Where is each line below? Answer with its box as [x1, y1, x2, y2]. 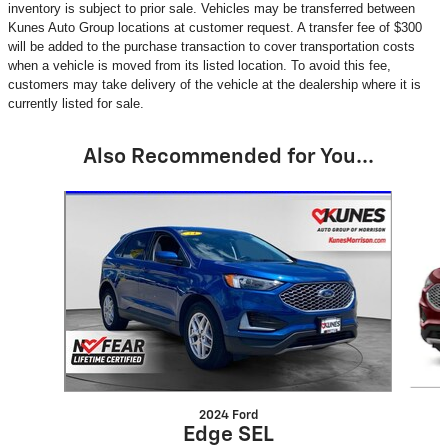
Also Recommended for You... [82, 146, 374, 168]
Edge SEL [182, 424, 274, 446]
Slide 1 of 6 [15, 192, 83, 207]
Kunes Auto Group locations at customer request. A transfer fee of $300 [8, 19, 422, 35]
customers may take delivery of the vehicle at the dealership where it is [8, 76, 421, 92]
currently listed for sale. [8, 95, 144, 111]
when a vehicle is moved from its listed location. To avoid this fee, [8, 57, 391, 73]
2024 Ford [198, 408, 258, 422]
